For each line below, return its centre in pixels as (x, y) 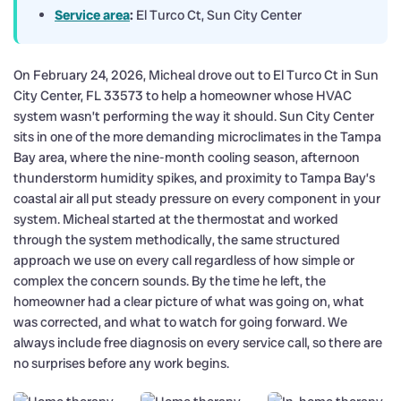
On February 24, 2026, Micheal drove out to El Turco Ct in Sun (196, 75)
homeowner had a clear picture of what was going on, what (189, 301)
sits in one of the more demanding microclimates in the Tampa (197, 137)
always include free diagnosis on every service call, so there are (198, 342)
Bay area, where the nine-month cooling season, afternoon (187, 157)
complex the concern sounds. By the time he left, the (170, 281)
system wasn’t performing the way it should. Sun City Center (194, 116)
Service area (92, 15)
